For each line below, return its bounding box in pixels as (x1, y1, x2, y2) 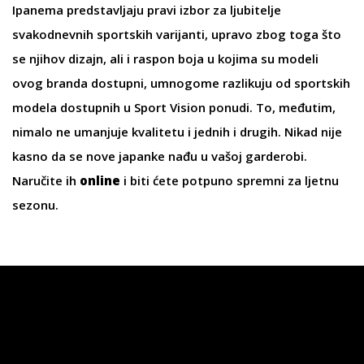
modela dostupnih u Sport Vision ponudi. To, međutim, (12, 99, 336, 115)
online (80, 172, 123, 188)
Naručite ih (12, 172, 80, 188)
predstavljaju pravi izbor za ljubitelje (63, 2, 281, 18)
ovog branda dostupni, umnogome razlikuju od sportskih (12, 75, 350, 91)
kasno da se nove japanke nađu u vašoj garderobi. (12, 148, 307, 164)
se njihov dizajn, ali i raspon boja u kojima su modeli (12, 50, 318, 67)
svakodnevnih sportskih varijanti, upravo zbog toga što (12, 26, 341, 42)
